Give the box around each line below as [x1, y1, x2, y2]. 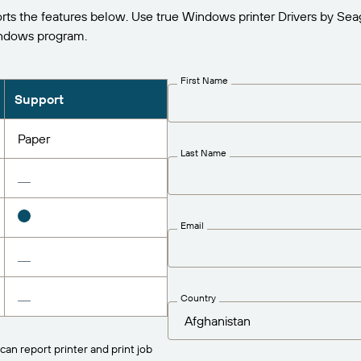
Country [180, 291, 216, 304]
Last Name [180, 146, 226, 159]
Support [14, 91, 64, 107]
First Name [180, 73, 228, 86]
